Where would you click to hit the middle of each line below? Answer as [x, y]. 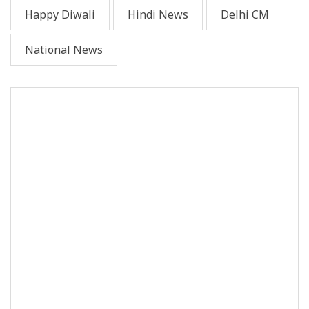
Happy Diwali [60, 14]
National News [64, 49]
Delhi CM [245, 14]
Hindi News [158, 14]
